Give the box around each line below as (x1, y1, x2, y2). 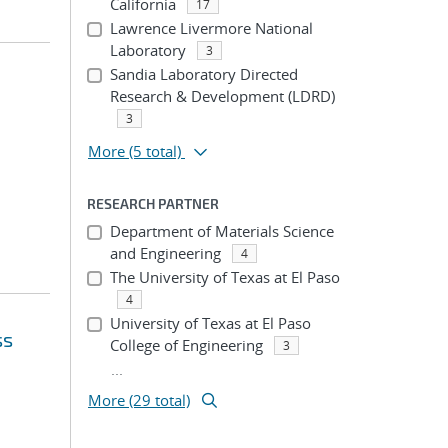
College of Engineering (109, 335, 263, 355)
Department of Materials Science (109, 221, 334, 241)
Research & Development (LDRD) (109, 86, 335, 106)
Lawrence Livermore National (109, 18, 313, 38)
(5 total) (129, 141, 181, 161)
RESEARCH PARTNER (87, 195, 219, 212)
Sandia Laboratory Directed (109, 64, 298, 84)
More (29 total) (88, 390, 190, 410)
